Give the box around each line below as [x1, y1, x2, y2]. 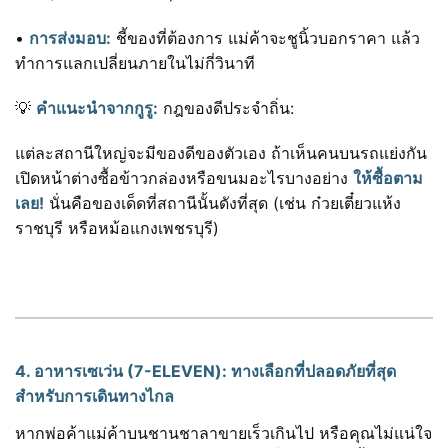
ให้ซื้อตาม [353, 168, 423, 189]
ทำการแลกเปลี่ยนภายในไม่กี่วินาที [15, 53, 255, 74]
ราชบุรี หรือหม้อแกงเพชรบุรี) [15, 218, 219, 239]
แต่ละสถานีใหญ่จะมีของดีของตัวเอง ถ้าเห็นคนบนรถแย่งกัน [15, 143, 427, 164]
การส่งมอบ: [29, 28, 111, 49]
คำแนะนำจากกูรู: [36, 98, 158, 119]
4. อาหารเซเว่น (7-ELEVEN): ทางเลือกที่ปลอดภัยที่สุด [15, 361, 396, 382]
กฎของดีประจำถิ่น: [158, 98, 294, 119]
